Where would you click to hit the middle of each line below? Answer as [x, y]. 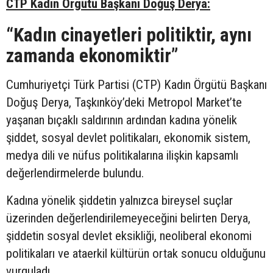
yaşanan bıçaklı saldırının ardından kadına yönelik [122, 120]
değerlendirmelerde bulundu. [75, 173]
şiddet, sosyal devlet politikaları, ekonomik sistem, [128, 138]
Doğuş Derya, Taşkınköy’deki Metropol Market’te [124, 103]
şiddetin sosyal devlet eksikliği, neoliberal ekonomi [129, 236]
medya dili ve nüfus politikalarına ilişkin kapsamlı [122, 156]
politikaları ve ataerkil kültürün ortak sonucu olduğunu [136, 254]
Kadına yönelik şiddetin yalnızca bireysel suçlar [119, 201]
